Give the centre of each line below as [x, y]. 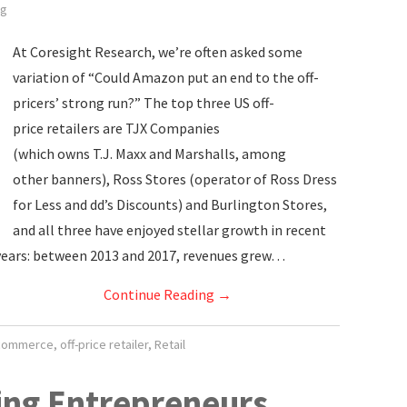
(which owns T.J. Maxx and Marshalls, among [149, 154]
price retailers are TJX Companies [116, 128]
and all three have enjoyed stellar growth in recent [169, 230]
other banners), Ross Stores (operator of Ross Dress [175, 179]
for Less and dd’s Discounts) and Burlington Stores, [170, 204]
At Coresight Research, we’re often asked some [158, 52]
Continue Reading [160, 294]
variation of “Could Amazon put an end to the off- [166, 77]
